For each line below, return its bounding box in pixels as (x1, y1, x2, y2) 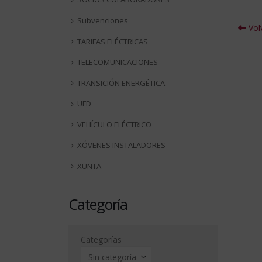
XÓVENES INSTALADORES (77, 140, 166, 151)
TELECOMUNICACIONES (77, 57, 158, 68)
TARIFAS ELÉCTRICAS (77, 36, 148, 47)
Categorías (81, 234, 122, 246)
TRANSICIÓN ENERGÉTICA (77, 77, 165, 88)
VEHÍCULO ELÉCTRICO (77, 119, 151, 130)
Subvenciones (77, 15, 128, 26)
